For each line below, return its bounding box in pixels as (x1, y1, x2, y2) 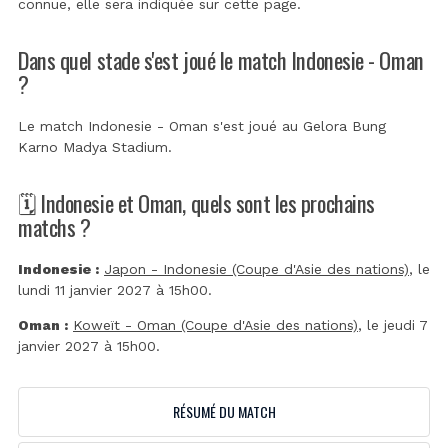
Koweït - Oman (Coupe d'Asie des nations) (73, 317, 358, 334)
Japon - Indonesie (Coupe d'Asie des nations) (104, 261, 409, 278)
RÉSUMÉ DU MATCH (172, 401, 276, 423)
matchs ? (18, 210, 91, 244)
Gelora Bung (303, 118, 386, 135)
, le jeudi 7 (358, 317, 428, 334)
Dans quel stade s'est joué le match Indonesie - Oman (18, 43, 424, 77)
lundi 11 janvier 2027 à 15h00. (18, 282, 212, 299)
